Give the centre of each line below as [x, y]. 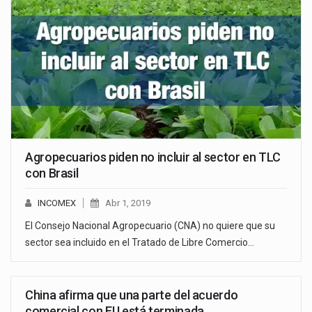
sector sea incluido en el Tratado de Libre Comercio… [140, 242]
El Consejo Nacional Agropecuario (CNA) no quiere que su [150, 225]
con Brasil [52, 173]
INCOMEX [57, 203]
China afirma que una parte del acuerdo [132, 295]
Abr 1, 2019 [128, 203]
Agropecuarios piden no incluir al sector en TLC [153, 157]
